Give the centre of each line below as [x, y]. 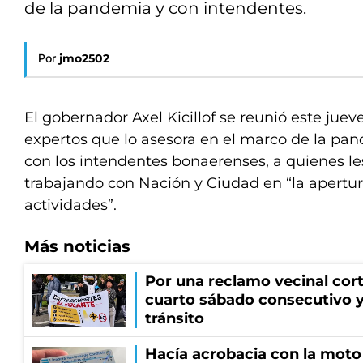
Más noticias [77, 246]
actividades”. [70, 205]
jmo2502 [84, 58]
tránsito [175, 318]
